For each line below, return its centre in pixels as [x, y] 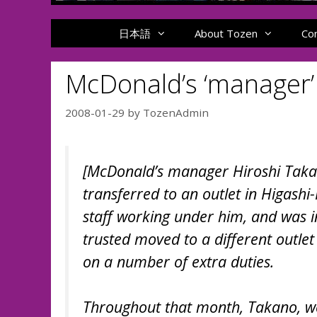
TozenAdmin [176, 112]
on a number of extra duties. [178, 261]
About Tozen [226, 33]
